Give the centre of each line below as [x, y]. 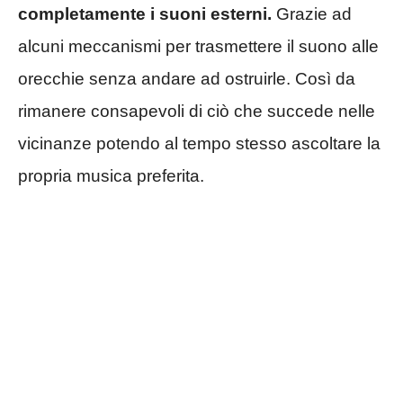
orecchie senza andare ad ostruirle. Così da [187, 79]
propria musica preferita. [111, 176]
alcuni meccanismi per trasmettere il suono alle [198, 47]
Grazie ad [312, 14]
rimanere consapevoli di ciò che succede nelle [197, 112]
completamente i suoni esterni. [145, 14]
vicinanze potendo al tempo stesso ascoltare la [199, 144]
